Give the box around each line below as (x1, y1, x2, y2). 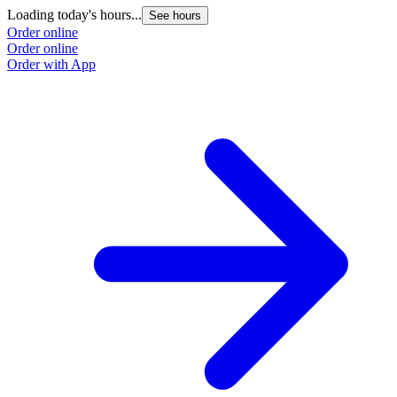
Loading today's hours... (7, 7, 142, 23)
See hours (149, 9, 201, 23)
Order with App (7, 57, 96, 73)
